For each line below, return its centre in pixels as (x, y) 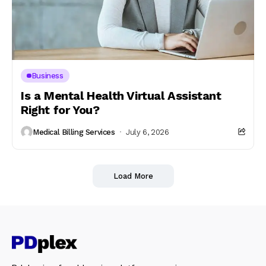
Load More (133, 176)
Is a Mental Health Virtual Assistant (121, 96)
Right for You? (60, 110)
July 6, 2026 (148, 132)
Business (47, 76)
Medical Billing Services (74, 132)
